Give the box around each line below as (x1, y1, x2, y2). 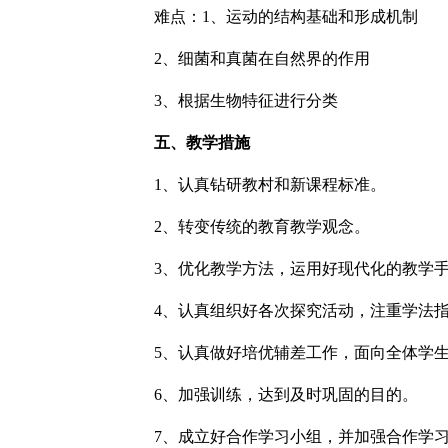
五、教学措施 (154, 134, 250, 151)
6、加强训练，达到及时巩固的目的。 (154, 386, 418, 403)
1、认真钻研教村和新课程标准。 (154, 176, 386, 193)
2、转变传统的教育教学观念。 (154, 218, 370, 235)
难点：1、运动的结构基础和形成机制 (154, 8, 418, 25)
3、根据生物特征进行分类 (154, 92, 338, 109)
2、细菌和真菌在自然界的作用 (154, 50, 370, 67)
